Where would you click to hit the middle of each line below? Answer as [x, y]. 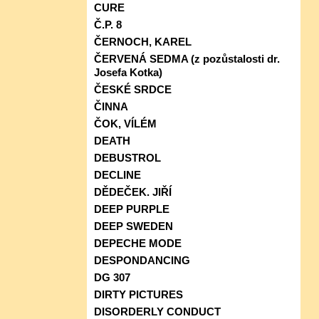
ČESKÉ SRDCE [133, 89]
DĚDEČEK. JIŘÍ [133, 192]
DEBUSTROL [127, 157]
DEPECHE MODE [138, 243]
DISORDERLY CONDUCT [157, 311]
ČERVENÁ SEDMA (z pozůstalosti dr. [187, 58]
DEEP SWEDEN [134, 226]
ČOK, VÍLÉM [125, 123]
